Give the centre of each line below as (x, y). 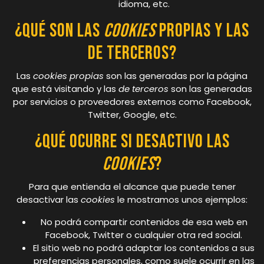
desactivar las (49, 199)
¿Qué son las (59, 31)
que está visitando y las (65, 88)
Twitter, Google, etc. (132, 114)
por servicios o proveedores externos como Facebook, (132, 101)
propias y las (202, 31)
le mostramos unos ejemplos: (181, 199)
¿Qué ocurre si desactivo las (132, 141)
